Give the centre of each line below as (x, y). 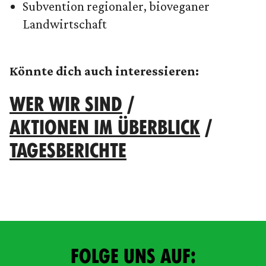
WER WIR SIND (66, 104)
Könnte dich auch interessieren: (104, 71)
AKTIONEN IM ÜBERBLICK (105, 127)
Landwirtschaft (65, 24)
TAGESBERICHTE (68, 150)
